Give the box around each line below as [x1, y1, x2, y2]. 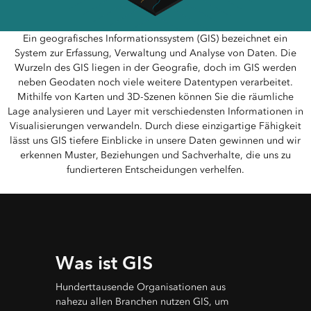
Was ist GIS [56, 251, 153, 274]
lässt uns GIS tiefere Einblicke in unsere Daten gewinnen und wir [10, 134, 301, 146]
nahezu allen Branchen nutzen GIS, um [56, 295, 229, 308]
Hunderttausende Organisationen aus [56, 280, 226, 293]
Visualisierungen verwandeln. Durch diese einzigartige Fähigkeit [9, 119, 301, 132]
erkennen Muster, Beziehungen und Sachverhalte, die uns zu [19, 149, 291, 161]
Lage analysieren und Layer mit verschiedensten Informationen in [7, 105, 303, 117]
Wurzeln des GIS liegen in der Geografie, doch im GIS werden [14, 61, 296, 74]
